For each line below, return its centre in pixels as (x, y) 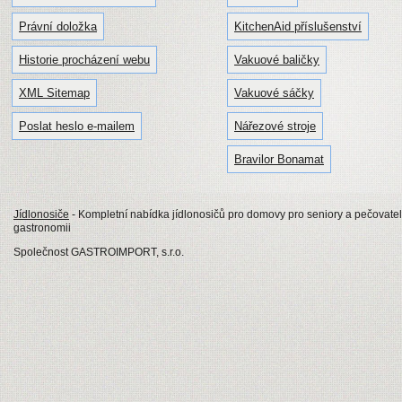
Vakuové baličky (277, 60)
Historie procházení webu (84, 60)
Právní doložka (58, 27)
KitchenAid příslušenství (298, 27)
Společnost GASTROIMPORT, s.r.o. (99, 253)
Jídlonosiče (41, 215)
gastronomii (42, 228)
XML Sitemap (54, 93)
